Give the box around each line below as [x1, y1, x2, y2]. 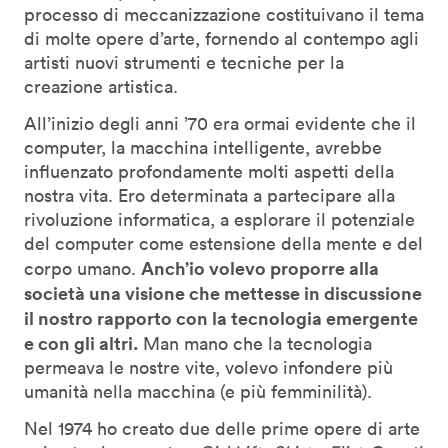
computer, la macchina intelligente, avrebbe [24, 136, 382, 160]
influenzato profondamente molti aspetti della [24, 160, 394, 184]
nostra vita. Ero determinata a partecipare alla [24, 184, 395, 208]
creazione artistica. [24, 75, 178, 99]
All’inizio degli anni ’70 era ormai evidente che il [24, 112, 416, 136]
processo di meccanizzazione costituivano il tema [24, 3, 424, 27]
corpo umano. [24, 257, 141, 281]
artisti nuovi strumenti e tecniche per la [24, 51, 344, 75]
